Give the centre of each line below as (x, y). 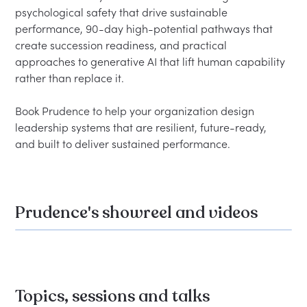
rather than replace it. (70, 78)
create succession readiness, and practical (123, 46)
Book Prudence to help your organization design (136, 111)
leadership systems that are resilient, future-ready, (143, 128)
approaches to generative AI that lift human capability (152, 62)
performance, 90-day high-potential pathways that (146, 29)
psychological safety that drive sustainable (123, 13)
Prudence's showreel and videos (137, 213)
